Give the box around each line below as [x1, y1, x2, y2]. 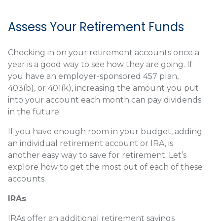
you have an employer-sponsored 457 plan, [8, 72, 179, 81]
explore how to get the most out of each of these [8, 162, 203, 172]
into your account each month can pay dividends [8, 95, 201, 105]
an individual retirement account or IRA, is [8, 139, 173, 148]
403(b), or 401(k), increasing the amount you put [8, 83, 199, 93]
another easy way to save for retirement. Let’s [8, 150, 186, 160]
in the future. [8, 107, 63, 117]
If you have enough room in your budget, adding [8, 127, 202, 137]
